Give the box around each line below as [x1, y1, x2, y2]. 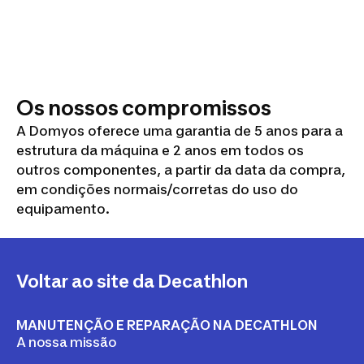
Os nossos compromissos [16, 95, 271, 121]
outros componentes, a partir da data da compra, [16, 162, 345, 179]
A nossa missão [16, 334, 117, 351]
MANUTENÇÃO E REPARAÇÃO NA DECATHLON [16, 317, 318, 334]
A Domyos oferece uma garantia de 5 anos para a [16, 123, 343, 140]
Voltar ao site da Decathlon [16, 271, 248, 292]
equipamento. [16, 201, 110, 218]
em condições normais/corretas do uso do [16, 181, 298, 198]
